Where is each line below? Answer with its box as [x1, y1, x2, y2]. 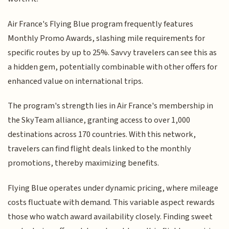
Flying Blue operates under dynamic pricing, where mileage [8, 181, 219, 194]
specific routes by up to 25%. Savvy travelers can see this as [8, 46, 217, 59]
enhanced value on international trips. [8, 75, 144, 87]
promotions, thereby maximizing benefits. [8, 157, 159, 170]
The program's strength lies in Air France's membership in [8, 100, 214, 112]
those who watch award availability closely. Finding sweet [8, 210, 213, 223]
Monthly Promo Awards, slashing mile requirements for [8, 32, 205, 44]
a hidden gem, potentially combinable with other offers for [8, 60, 218, 73]
